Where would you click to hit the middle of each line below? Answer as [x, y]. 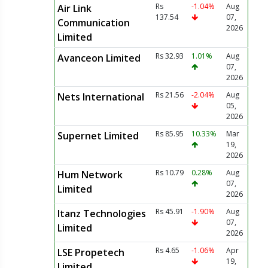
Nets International [100, 97]
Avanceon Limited [99, 58]
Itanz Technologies [101, 214]
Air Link [74, 8]
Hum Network [90, 175]
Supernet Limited [98, 136]
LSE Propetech [91, 252]
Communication [93, 23]
